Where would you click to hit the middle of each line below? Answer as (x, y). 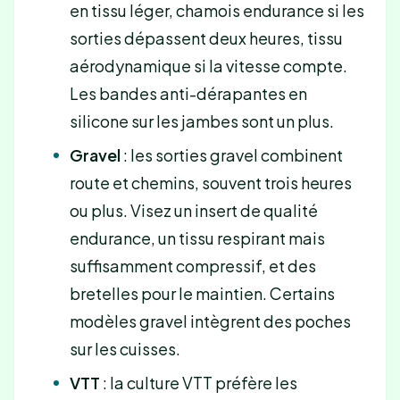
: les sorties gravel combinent (231, 154)
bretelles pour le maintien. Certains (202, 293)
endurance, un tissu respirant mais (197, 237)
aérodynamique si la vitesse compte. (208, 65)
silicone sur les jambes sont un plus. (201, 121)
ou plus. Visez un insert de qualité (193, 210)
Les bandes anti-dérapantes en (188, 93)
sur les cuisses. (125, 348)
